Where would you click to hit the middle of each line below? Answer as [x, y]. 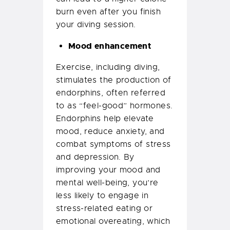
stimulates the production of [114, 80]
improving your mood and [108, 170]
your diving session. [96, 25]
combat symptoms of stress [113, 145]
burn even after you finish [108, 12]
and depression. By [95, 157]
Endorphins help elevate [105, 119]
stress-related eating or [104, 209]
